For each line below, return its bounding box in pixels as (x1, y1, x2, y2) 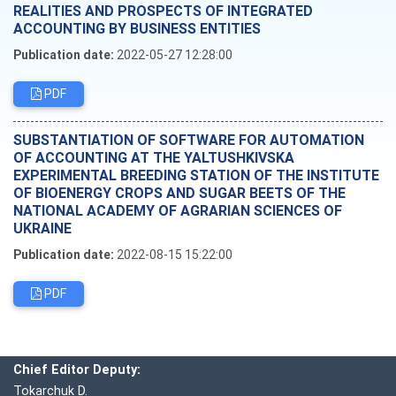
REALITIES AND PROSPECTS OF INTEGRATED (13, 2, 313, 19)
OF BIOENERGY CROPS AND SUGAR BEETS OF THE (13, 184, 346, 202)
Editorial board (13, 311, 110, 330)
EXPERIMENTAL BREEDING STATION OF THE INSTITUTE (13, 166, 379, 184)
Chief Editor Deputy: (13, 362, 141, 377)
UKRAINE (13, 219, 72, 237)
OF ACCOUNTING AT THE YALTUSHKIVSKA (13, 148, 294, 166)
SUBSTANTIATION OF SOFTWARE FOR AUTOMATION (13, 131, 364, 148)
